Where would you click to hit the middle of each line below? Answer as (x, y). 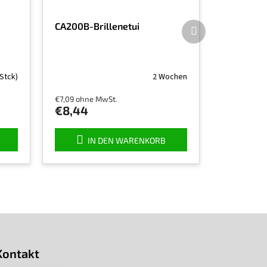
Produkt (211, 36)
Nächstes (213, 25)
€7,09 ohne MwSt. (86, 99)
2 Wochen (170, 77)
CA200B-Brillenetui (97, 26)
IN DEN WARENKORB (126, 141)
